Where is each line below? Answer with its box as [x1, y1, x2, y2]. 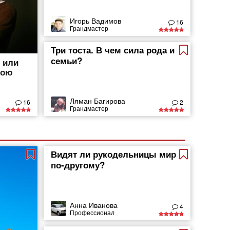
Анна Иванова [70, 199, 118, 210]
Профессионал [70, 207, 115, 217]
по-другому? [51, 159, 105, 171]
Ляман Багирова [70, 95, 126, 106]
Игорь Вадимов [70, 15, 122, 26]
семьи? [51, 54, 83, 67]
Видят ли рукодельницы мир [51, 148, 177, 160]
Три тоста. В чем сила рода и [51, 44, 175, 56]
